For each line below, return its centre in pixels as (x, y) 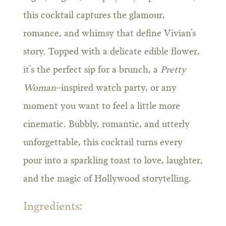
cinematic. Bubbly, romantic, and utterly (106, 125)
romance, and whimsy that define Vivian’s (109, 34)
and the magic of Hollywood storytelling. (107, 179)
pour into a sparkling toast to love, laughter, (113, 161)
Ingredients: (53, 207)
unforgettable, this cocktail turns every (103, 143)
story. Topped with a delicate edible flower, (111, 52)
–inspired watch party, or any (116, 89)
